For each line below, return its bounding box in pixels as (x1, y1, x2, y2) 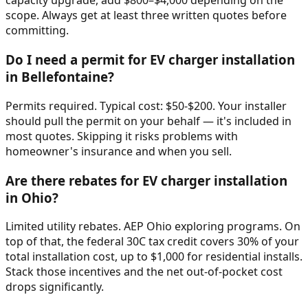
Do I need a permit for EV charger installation (5, 51, 295, 69)
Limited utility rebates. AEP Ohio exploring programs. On (5, 219, 300, 234)
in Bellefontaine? (5, 68, 114, 86)
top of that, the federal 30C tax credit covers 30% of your (5, 234, 299, 250)
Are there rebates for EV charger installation (5, 171, 287, 189)
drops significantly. (5, 279, 104, 295)
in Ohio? (5, 188, 58, 206)
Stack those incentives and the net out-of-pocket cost (5, 264, 283, 280)
